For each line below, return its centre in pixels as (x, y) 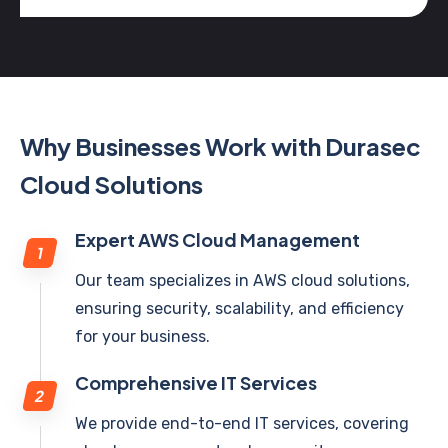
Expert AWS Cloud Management (217, 239)
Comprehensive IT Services (196, 382)
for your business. (142, 336)
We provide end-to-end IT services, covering (242, 423)
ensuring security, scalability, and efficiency (239, 308)
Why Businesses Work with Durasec (220, 146)
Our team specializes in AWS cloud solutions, (242, 280)
